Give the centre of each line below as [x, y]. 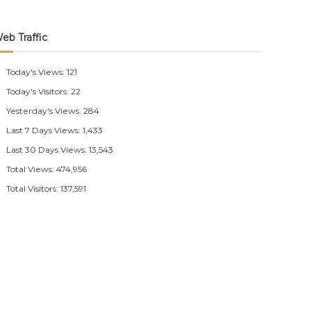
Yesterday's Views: [45, 111]
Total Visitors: [34, 188]
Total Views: [32, 169]
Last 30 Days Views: [48, 150]
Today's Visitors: [39, 91]
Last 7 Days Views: [45, 130]
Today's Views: [37, 72]
